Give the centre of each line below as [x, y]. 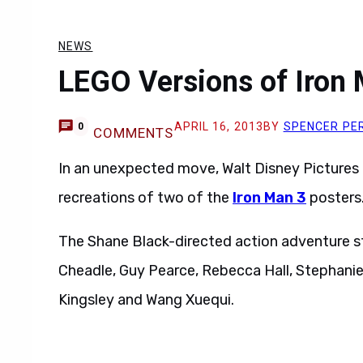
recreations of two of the [145, 198]
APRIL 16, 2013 [219, 126]
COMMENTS [133, 133]
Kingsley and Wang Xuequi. [146, 300]
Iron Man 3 [269, 198]
